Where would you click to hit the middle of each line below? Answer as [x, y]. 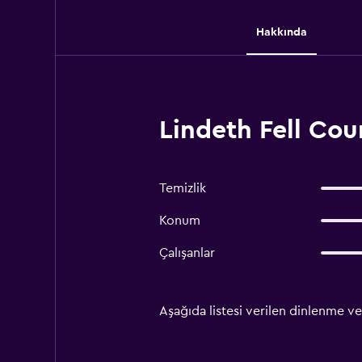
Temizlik [182, 188]
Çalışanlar [187, 253]
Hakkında [282, 32]
